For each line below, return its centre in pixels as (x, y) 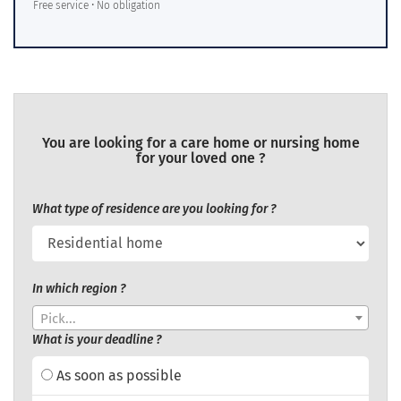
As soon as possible (117, 375)
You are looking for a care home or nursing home (200, 142)
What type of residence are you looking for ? (154, 209)
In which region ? (79, 288)
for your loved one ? (200, 158)
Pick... (58, 318)
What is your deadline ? (97, 339)
